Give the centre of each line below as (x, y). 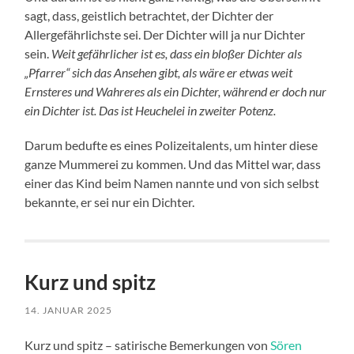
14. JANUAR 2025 (69, 311)
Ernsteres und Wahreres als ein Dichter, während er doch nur (176, 92)
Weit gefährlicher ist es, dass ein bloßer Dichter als (177, 54)
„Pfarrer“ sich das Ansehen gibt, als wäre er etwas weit (159, 73)
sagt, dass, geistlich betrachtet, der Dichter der (149, 16)
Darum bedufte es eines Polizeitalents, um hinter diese (171, 145)
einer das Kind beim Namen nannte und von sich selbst (172, 183)
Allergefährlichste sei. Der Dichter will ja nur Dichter (165, 35)
